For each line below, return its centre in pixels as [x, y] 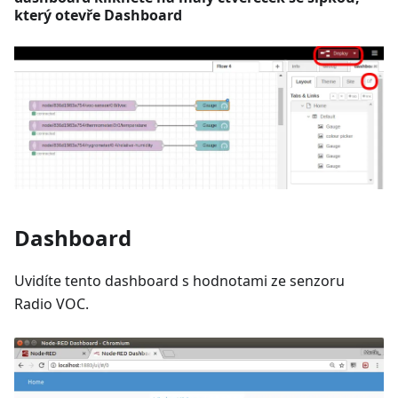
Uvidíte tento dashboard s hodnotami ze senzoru [179, 281]
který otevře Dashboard [98, 15]
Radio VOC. [52, 304]
